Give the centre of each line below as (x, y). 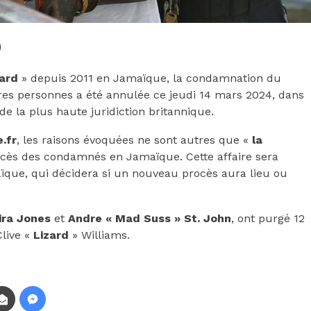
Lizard (51, 235)
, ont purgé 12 (268, 218)
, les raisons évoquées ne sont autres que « (134, 140)
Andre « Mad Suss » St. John (150, 218)
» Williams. (99, 235)
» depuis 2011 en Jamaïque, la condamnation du (150, 78)
